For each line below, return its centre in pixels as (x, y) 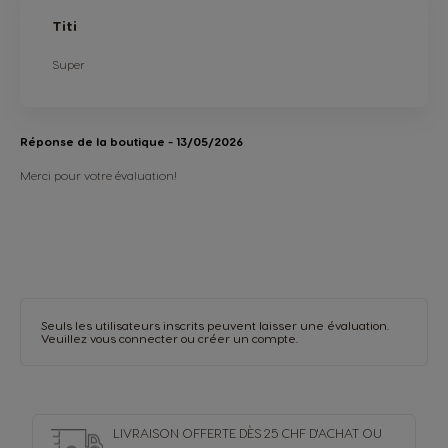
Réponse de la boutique (94, 140)
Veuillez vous (80, 337)
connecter (148, 337)
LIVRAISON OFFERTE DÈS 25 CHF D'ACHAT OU (247, 432)
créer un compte (247, 337)
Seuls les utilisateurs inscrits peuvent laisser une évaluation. (215, 324)
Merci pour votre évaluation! (98, 174)
